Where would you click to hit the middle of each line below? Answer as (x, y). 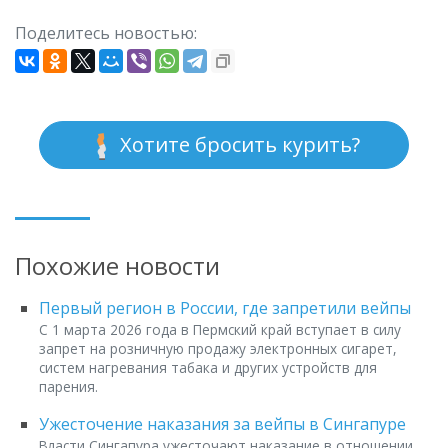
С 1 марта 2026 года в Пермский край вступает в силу (220, 330)
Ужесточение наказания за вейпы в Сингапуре (222, 424)
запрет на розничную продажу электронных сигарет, (218, 349)
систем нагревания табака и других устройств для (208, 368)
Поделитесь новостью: (106, 33)
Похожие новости (117, 266)
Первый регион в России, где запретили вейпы (225, 308)
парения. (68, 387)
